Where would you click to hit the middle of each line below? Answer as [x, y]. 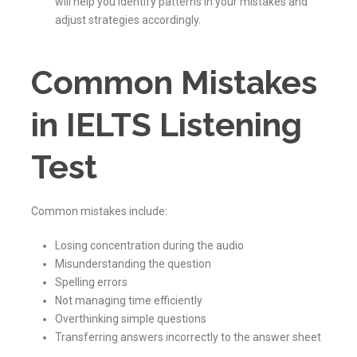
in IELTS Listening [167, 124]
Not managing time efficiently [129, 300]
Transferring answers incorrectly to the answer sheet [188, 337]
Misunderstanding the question [133, 263]
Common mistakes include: [99, 211]
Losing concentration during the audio [149, 245]
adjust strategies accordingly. [128, 20]
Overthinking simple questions [131, 318]
